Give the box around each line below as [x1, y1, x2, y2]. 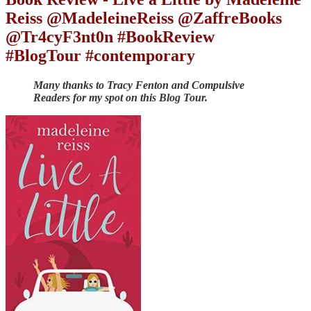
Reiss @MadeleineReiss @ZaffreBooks [6, 8, 282, 27]
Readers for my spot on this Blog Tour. [33, 91, 208, 103]
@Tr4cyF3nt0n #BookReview [6, 27, 215, 46]
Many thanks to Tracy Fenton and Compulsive [33, 78, 244, 91]
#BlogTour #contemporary [6, 46, 195, 65]
